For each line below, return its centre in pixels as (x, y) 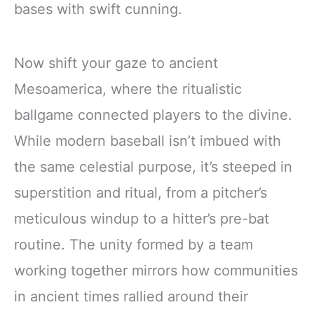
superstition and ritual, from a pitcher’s (141, 192)
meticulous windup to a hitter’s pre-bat (142, 218)
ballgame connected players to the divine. (153, 115)
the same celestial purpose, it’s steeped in (153, 166)
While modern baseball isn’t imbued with (148, 141)
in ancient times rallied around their (131, 296)
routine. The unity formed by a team (134, 244)
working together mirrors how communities (156, 270)
